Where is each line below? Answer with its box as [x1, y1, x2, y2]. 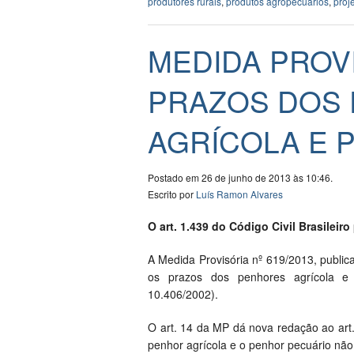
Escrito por [148, 187, 196, 201]
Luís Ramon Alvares [196, 187, 283, 201]
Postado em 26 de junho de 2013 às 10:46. [148, 171, 333, 185]
